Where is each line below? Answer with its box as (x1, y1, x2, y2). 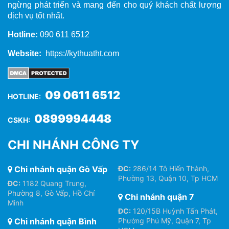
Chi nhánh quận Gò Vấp (12, 164, 107, 174)
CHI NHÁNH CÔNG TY (8, 138, 139, 152)
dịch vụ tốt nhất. (8, 11, 64, 20)
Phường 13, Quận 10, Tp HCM (118, 174, 218, 182)
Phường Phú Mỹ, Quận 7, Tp (118, 216, 211, 225)
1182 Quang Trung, (20, 179, 86, 188)
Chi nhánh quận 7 (123, 192, 194, 202)
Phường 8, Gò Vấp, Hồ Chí (8, 189, 95, 197)
